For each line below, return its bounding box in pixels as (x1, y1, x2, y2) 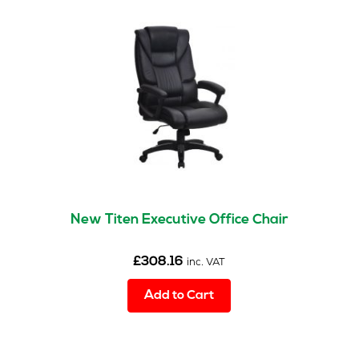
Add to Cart (144, 289, 215, 303)
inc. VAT (187, 257, 226, 270)
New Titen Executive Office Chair (70, 213, 288, 228)
